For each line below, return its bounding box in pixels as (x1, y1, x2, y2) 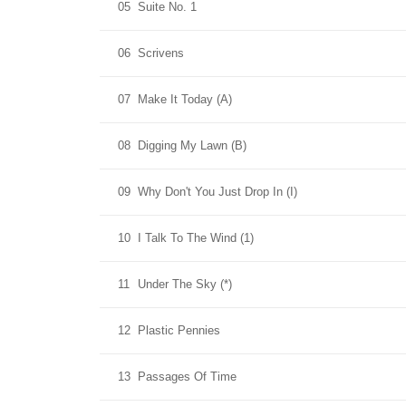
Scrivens (138, 46, 184, 60)
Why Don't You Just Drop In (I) (138, 185, 297, 198)
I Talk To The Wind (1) (138, 231, 254, 245)
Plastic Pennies (138, 324, 220, 337)
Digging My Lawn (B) (138, 139, 246, 152)
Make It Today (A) (138, 92, 232, 106)
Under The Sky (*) (138, 277, 232, 291)
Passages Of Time (138, 370, 237, 383)
